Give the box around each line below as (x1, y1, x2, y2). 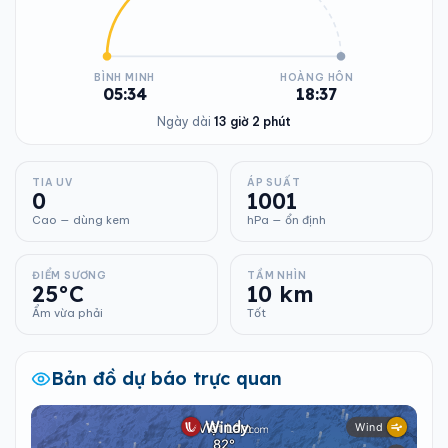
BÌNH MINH (94, 71, 156, 84)
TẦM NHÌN (247, 269, 307, 282)
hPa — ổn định (247, 213, 326, 227)
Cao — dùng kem (32, 213, 130, 227)
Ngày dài (157, 114, 214, 129)
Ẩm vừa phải (32, 306, 103, 320)
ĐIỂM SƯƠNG (32, 269, 107, 282)
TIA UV (32, 176, 73, 189)
